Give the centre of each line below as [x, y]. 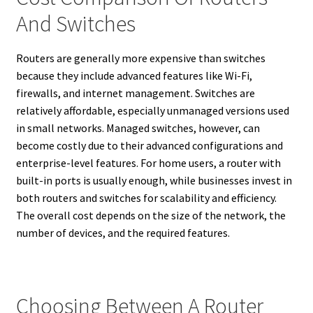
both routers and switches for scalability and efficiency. [146, 197]
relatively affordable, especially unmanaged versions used [152, 110]
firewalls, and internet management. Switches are [135, 93]
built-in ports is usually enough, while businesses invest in [154, 180]
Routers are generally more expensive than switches [140, 58]
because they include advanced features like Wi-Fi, [134, 75]
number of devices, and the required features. [123, 232]
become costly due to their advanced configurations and [149, 145]
